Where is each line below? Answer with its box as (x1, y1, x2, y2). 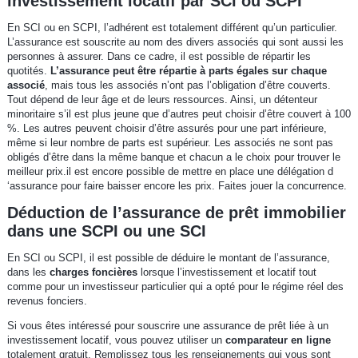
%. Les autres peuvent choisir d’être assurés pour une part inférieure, (6, 122, 327, 135)
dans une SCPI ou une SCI (6, 222, 206, 241)
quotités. (6, 65, 50, 78)
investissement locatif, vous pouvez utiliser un (6, 334, 225, 347)
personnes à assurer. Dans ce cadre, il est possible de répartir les (6, 50, 311, 63)
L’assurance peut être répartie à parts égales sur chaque (50, 65, 327, 78)
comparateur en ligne (225, 334, 331, 347)
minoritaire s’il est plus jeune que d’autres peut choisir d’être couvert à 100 (6, 108, 351, 121)
